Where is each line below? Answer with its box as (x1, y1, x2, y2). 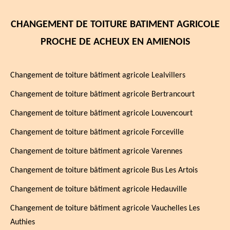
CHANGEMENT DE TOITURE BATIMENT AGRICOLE (10, 20, 220, 30)
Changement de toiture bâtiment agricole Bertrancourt (10, 90, 195, 99)
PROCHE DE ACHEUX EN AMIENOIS (40, 37, 190, 47)
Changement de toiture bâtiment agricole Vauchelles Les (10, 204, 200, 213)
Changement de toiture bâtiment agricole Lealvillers (10, 71, 185, 80)
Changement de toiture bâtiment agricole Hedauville (10, 185, 187, 194)
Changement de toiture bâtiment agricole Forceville (10, 128, 184, 137)
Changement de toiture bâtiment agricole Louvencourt (10, 109, 193, 118)
